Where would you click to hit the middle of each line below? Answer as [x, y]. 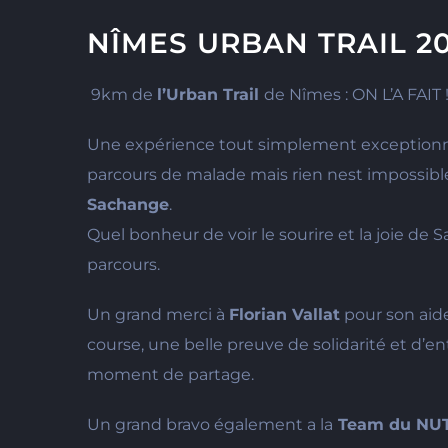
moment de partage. [170, 375]
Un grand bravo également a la [210, 425]
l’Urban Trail [210, 95]
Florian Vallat [284, 315]
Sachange [128, 205]
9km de [122, 95]
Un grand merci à [158, 315]
